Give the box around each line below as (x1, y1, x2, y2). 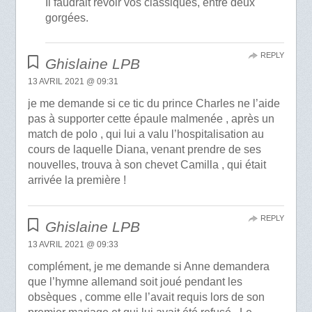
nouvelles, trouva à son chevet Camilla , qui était (27, 159, 266, 171)
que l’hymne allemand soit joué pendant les (27, 276, 242, 288)
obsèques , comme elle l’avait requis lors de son (27, 291, 265, 304)
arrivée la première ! (27, 174, 126, 187)
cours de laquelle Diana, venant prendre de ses (27, 143, 261, 156)
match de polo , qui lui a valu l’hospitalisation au (27, 128, 264, 141)
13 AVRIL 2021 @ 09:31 (27, 77, 118, 87)
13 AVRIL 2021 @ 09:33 (27, 240, 118, 250)
